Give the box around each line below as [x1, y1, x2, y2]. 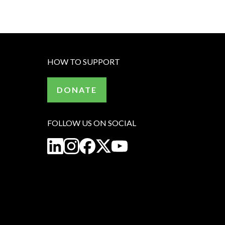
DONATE [57, 84, 97, 94]
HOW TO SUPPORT [47, 57, 121, 67]
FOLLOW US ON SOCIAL [47, 118, 137, 128]
